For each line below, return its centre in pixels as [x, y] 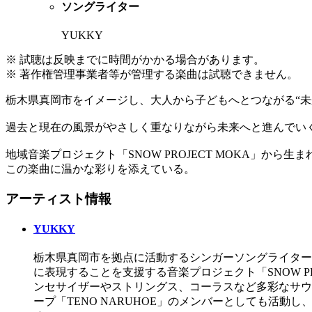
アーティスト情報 [58, 199]
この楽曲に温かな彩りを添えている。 [100, 169]
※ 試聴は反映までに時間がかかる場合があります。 [135, 60]
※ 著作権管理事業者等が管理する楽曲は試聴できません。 [152, 75]
